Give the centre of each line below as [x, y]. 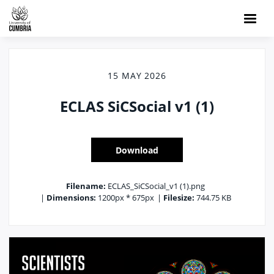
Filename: [86, 186]
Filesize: [179, 198]
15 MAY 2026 [137, 76]
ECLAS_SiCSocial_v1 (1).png [155, 186]
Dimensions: [71, 198]
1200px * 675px [125, 198]
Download [137, 150]
